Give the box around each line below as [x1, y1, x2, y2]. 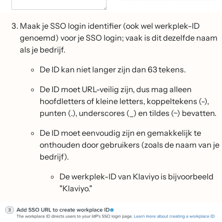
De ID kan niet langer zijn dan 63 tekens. [40, 64, 186, 75]
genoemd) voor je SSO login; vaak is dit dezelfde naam [20, 33, 218, 43]
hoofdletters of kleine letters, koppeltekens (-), [40, 96, 209, 107]
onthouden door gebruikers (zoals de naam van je [40, 140, 220, 150]
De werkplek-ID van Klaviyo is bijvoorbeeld [59, 171, 214, 182]
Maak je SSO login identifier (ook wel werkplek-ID [20, 21, 200, 31]
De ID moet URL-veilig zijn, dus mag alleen [40, 84, 192, 95]
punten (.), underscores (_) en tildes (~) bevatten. [40, 108, 217, 118]
